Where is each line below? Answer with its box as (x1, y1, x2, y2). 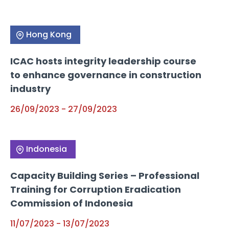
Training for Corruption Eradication (10, 182, 181, 196)
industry (10, 82, 51, 95)
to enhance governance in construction (10, 68, 201, 81)
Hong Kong (26, 28, 72, 40)
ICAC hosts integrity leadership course (10, 54, 196, 67)
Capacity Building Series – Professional (10, 169, 199, 182)
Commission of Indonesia (10, 196, 133, 210)
